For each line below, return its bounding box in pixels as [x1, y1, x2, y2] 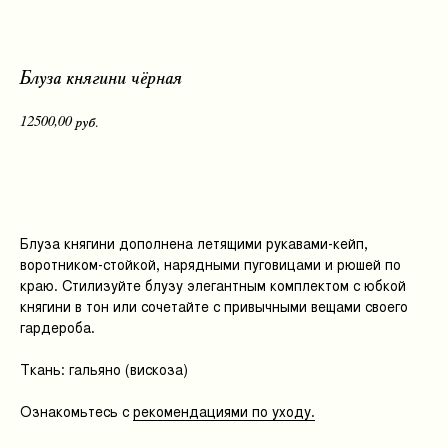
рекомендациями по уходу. [133, 404, 315, 420]
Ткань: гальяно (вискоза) [20, 362, 188, 378]
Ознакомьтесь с [20, 404, 133, 420]
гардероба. [20, 320, 95, 336]
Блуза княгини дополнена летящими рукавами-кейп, [20, 236, 368, 252]
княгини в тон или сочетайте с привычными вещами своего [20, 299, 408, 315]
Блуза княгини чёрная [20, 68, 183, 91]
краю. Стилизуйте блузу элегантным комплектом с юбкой [20, 278, 406, 294]
